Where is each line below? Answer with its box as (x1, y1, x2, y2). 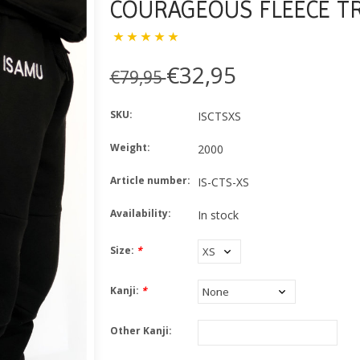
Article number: (109, 174, 190, 188)
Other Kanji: (109, 324, 172, 338)
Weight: (109, 141, 150, 155)
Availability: (109, 207, 171, 221)
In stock (197, 207, 239, 223)
